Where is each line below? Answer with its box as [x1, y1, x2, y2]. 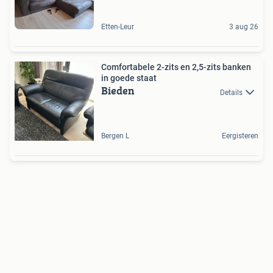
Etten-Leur [101, 23, 134, 32]
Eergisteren [222, 132, 258, 141]
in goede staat [101, 73, 157, 83]
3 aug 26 [229, 23, 258, 32]
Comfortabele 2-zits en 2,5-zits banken [101, 62, 251, 73]
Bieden [101, 82, 135, 99]
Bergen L [101, 132, 129, 141]
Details [220, 88, 243, 97]
